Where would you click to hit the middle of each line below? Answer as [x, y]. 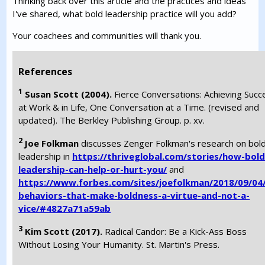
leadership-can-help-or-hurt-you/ [93, 169]
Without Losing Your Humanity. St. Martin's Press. [119, 244]
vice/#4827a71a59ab [65, 208]
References [46, 72]
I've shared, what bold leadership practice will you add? [125, 14]
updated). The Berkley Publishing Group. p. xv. [112, 120]
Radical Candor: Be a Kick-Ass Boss [176, 231]
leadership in [46, 156]
